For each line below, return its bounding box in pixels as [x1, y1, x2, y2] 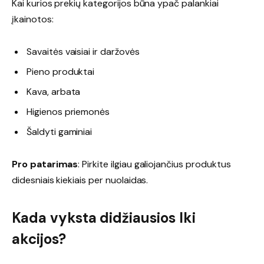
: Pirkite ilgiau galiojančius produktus [78, 158, 231, 171]
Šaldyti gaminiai [27, 126, 93, 138]
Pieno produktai [27, 65, 95, 78]
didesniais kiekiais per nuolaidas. [12, 174, 148, 187]
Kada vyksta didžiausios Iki [12, 208, 196, 227]
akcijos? [12, 229, 66, 248]
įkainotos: [12, 12, 54, 25]
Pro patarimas [12, 158, 78, 171]
